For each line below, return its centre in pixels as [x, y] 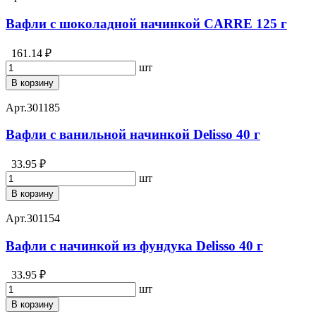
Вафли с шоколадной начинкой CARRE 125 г [146, 23]
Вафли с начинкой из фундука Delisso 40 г [134, 245]
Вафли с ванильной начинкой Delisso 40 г [133, 135]
